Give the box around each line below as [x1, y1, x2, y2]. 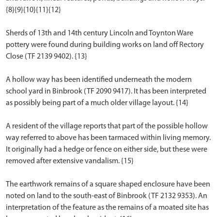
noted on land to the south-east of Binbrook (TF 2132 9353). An [6, 192, 207, 200]
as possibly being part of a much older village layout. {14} [6, 99, 188, 107]
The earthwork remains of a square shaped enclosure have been [6, 181, 210, 188]
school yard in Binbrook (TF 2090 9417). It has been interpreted [6, 88, 206, 95]
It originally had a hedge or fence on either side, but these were [6, 146, 207, 154]
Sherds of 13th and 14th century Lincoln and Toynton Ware [6, 30, 193, 37]
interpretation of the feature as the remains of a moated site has [6, 204, 209, 212]
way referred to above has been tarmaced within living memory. [6, 134, 211, 142]
